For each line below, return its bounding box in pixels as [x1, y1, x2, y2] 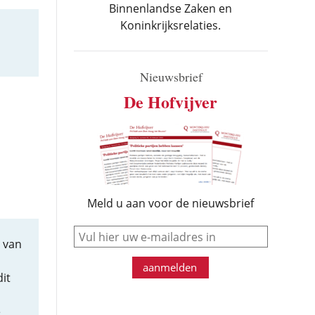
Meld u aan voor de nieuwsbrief [87, 195, 255, 211]
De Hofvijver [124, 89, 218, 114]
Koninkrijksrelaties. [120, 18, 221, 33]
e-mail [170, 224, 200, 238]
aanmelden [143, 260, 198, 274]
